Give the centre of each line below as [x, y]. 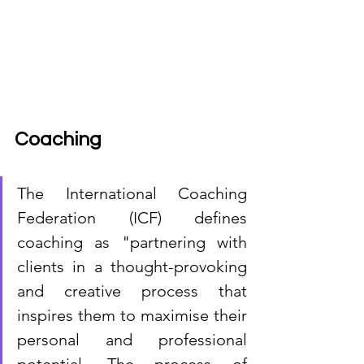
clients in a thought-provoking [132, 266]
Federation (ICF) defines [132, 217]
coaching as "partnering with [132, 242]
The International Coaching [132, 193]
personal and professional [132, 339]
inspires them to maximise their [132, 315]
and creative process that [132, 290]
